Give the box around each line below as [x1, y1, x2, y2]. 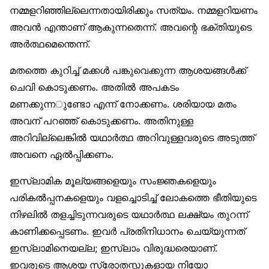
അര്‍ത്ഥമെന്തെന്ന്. [10, 38, 90, 50]
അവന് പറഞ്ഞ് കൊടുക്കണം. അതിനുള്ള [10, 115, 193, 127]
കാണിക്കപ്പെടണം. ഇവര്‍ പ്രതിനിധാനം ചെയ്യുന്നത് [10, 225, 245, 238]
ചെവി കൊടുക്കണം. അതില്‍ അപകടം [10, 81, 179, 94]
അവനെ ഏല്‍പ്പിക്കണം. [10, 148, 113, 161]
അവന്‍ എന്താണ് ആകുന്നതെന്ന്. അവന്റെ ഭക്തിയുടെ [10, 21, 252, 34]
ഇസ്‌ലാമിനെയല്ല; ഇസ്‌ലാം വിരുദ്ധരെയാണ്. [10, 242, 217, 255]
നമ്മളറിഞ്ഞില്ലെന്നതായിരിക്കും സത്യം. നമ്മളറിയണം [10, 4, 258, 17]
